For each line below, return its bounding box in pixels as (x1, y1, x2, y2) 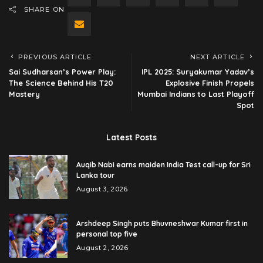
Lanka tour (76, 171, 114, 180)
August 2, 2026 (76, 244, 129, 252)
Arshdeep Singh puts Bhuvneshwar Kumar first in (76, 219, 248, 228)
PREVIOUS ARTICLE (18, 53, 92, 62)
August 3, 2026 (76, 185, 128, 194)
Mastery (9, 89, 40, 99)
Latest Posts (106, 132, 157, 143)
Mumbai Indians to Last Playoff (137, 89, 254, 99)
